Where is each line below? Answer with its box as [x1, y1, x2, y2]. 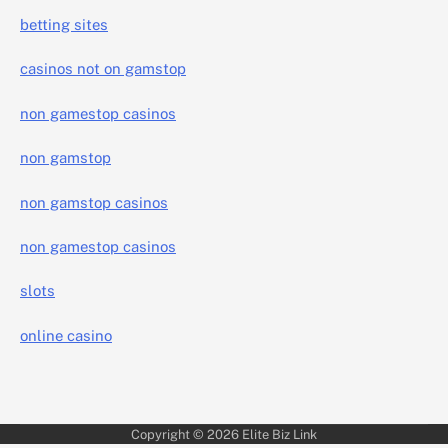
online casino [20, 326, 112, 344]
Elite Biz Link [242, 427, 317, 443]
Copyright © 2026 [131, 427, 242, 443]
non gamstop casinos [20, 193, 168, 211]
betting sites [20, 16, 108, 34]
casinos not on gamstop [20, 60, 186, 78]
